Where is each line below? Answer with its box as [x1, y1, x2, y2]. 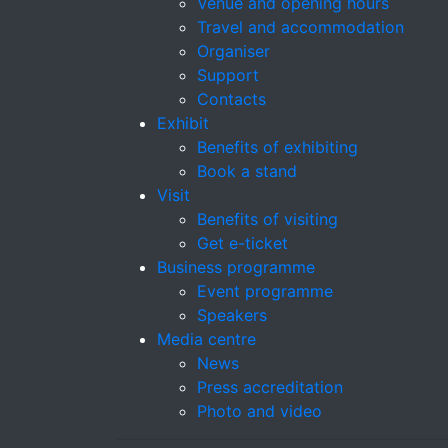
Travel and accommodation [197, 17, 404, 38]
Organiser [197, 41, 270, 62]
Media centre [157, 329, 256, 350]
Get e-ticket [197, 233, 288, 254]
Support [197, 65, 259, 86]
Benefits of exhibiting [197, 137, 358, 158]
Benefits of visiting [197, 209, 338, 230]
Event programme [197, 281, 333, 302]
